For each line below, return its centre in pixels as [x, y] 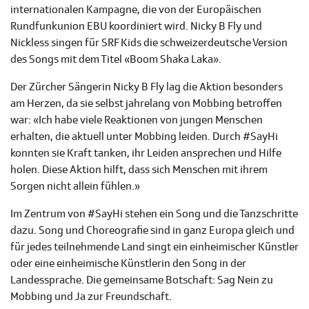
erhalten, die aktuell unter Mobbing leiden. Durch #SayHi [144, 137]
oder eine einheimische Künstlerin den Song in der [128, 264]
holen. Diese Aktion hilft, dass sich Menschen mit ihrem [139, 170]
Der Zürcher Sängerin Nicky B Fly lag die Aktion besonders [147, 87]
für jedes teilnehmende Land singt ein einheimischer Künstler [154, 247]
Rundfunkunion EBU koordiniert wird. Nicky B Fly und [136, 27]
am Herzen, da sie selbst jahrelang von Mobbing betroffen [146, 104]
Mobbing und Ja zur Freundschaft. [92, 297]
